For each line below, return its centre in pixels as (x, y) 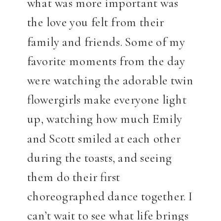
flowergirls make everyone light (107, 100)
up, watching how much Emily (105, 119)
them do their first (74, 177)
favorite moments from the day (106, 61)
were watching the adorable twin (110, 80)
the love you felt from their (96, 22)
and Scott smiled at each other (104, 138)
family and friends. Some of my (106, 41)
